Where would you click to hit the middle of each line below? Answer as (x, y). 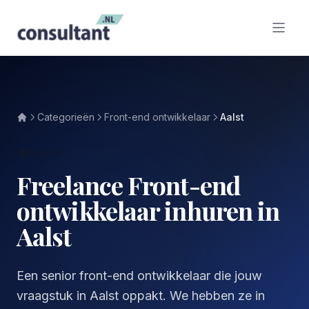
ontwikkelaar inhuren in (148, 210)
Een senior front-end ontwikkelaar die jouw (139, 276)
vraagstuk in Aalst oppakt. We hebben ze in (141, 296)
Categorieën (66, 117)
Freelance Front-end (128, 185)
